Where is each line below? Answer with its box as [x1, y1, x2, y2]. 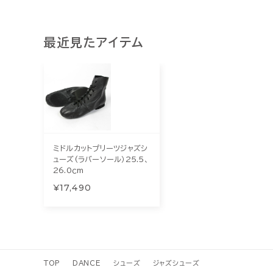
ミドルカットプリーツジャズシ [53, 144, 148, 152]
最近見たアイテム [44, 36, 144, 48]
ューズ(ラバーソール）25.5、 [53, 155, 149, 163]
